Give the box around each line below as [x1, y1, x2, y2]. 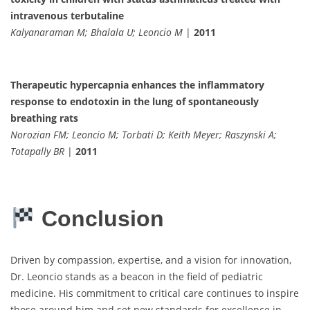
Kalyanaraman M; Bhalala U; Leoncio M [10, 26, 183, 39]
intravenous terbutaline [10, 9, 124, 23]
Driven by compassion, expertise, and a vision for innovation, [10, 253, 291, 266]
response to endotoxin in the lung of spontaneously [10, 95, 259, 109]
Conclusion [35, 206, 165, 232]
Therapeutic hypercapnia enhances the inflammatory [10, 78, 264, 92]
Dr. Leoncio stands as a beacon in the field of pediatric [10, 269, 263, 283]
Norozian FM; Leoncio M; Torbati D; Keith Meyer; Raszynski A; [10, 128, 277, 142]
